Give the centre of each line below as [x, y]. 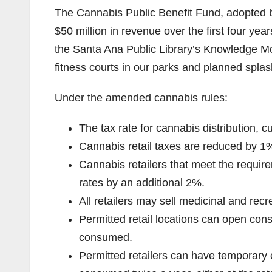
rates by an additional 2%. [142, 182]
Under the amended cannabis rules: [141, 97]
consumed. [106, 237]
